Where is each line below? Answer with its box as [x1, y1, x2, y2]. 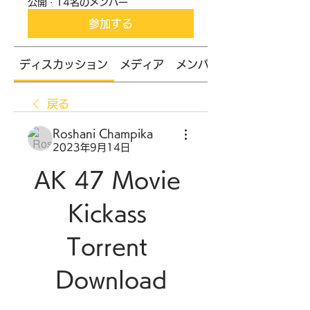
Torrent [66, 235, 147, 257]
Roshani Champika [53, 128, 153, 139]
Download [55, 268, 167, 291]
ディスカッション [19, 59, 109, 70]
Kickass [67, 202, 147, 224]
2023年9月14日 [53, 143, 130, 152]
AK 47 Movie [33, 169, 181, 191]
